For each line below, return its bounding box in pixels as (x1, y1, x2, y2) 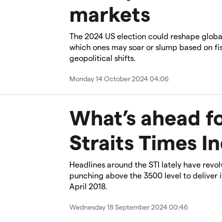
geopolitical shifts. (69, 53, 136, 62)
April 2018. (69, 181, 108, 191)
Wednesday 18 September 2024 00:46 (69, 202, 188, 211)
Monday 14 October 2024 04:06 (69, 74, 168, 83)
